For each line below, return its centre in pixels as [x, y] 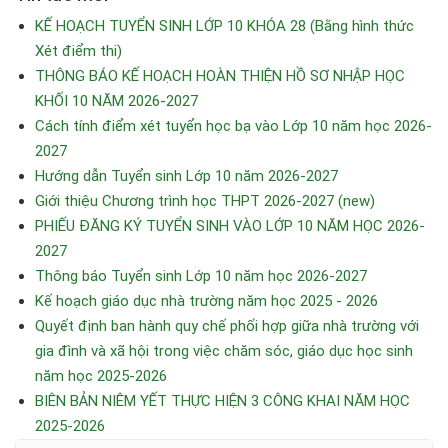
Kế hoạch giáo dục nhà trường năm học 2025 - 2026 [206, 301]
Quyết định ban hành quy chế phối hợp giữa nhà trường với [227, 326]
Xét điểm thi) [78, 51]
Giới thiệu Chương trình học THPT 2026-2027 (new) [205, 201]
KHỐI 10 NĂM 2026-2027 [116, 101]
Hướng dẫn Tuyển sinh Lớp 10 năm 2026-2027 [186, 176]
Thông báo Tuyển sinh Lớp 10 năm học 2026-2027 [201, 276]
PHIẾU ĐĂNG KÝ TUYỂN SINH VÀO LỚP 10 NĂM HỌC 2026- [230, 226]
